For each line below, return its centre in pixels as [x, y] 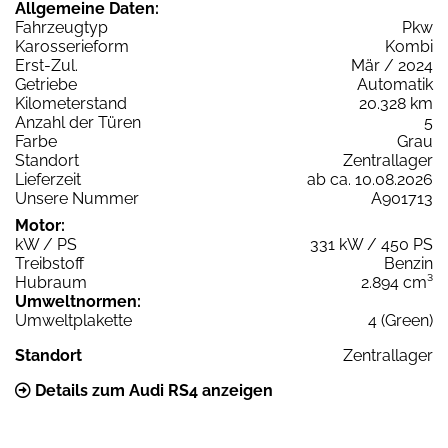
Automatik [395, 84]
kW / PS [46, 244]
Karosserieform [72, 46]
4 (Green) [400, 320]
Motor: [40, 225]
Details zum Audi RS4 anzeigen [152, 390]
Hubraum [51, 282]
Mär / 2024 [392, 65]
